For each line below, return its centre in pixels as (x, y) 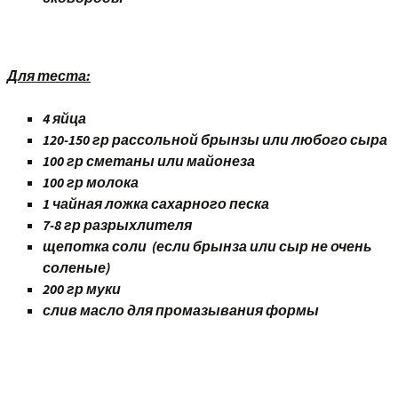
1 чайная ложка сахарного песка (156, 203)
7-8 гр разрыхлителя (117, 225)
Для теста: (49, 76)
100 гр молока (91, 182)
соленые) (76, 267)
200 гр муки (82, 289)
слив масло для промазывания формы (181, 310)
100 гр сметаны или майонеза (149, 161)
